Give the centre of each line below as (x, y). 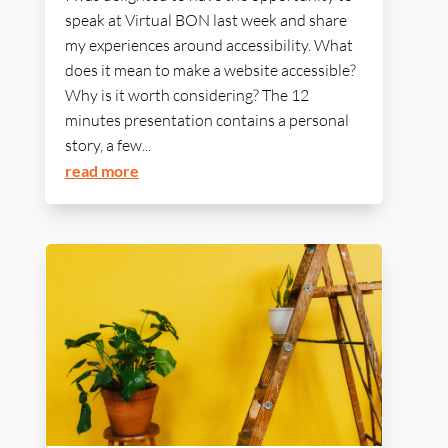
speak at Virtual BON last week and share (205, 20)
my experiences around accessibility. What (208, 45)
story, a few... (107, 145)
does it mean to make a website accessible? (210, 70)
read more (101, 171)
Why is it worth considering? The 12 (186, 95)
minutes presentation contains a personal (206, 120)
